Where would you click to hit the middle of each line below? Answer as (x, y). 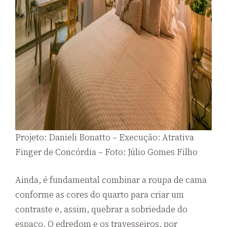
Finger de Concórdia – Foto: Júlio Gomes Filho (106, 152)
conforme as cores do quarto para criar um (100, 194)
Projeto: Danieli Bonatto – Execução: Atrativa (105, 138)
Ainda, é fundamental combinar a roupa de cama (111, 180)
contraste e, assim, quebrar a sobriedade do (101, 209)
